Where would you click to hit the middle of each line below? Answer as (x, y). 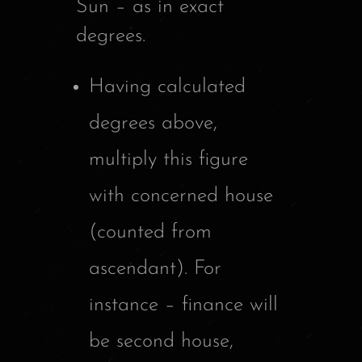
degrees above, (153, 123)
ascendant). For (155, 268)
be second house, (161, 341)
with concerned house (181, 196)
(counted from (150, 232)
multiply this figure (168, 159)
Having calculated (167, 86)
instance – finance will (183, 305)
